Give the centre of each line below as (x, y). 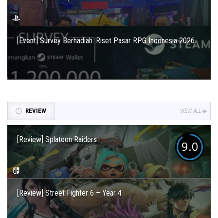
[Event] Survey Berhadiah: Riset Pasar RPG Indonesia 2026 (106, 41)
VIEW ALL (191, 111)
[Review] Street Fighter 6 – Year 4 (69, 193)
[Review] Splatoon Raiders (57, 140)
